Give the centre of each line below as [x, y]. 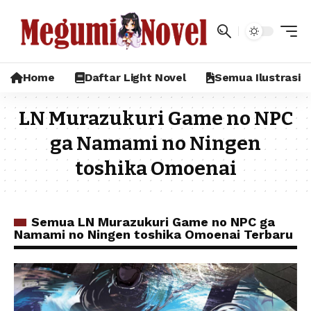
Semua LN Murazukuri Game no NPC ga [153, 222]
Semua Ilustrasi [258, 77]
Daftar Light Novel [135, 77]
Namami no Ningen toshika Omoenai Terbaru [153, 234]
